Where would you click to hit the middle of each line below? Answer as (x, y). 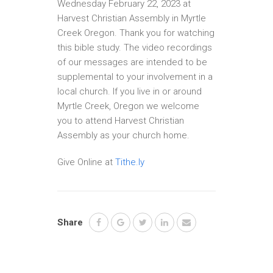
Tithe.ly (130, 162)
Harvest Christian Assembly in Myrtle (132, 18)
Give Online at (86, 162)
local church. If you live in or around (129, 91)
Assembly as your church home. (123, 135)
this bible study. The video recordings (135, 48)
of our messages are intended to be (132, 62)
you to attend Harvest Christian (121, 121)
